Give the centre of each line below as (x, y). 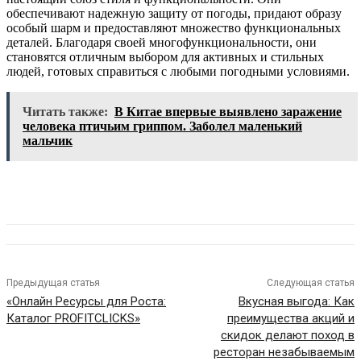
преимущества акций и (290, 319)
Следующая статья (310, 283)
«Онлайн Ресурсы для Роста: (86, 302)
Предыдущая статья (53, 283)
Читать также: (65, 112)
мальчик (48, 141)
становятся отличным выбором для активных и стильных (165, 57)
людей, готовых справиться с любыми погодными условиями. (178, 72)
